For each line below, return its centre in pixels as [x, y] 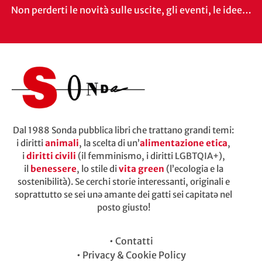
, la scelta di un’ [109, 143]
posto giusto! [123, 207]
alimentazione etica [184, 143]
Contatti [134, 241]
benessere [53, 168]
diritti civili [51, 156]
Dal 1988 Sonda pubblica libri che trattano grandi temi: [123, 130]
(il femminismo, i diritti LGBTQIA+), [151, 156]
